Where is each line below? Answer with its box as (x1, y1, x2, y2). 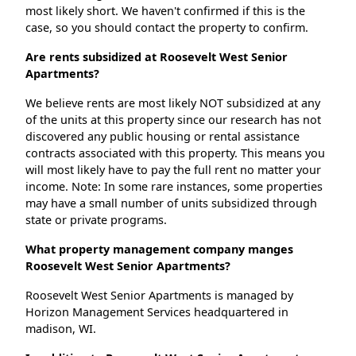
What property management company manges (25, 242, 293, 257)
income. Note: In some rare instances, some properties (25, 179, 323, 195)
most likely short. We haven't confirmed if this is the (25, 3, 305, 19)
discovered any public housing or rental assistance (25, 129, 300, 145)
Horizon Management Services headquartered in (25, 304, 288, 320)
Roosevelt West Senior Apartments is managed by (25, 288, 293, 304)
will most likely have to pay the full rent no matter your (25, 162, 321, 178)
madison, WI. (25, 321, 96, 337)
